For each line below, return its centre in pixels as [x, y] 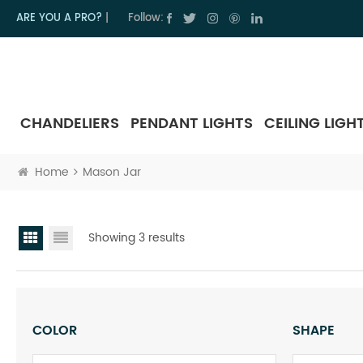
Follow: [146, 18]
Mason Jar [112, 172]
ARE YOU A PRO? [59, 18]
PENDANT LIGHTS [192, 123]
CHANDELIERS [70, 123]
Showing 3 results [137, 237]
